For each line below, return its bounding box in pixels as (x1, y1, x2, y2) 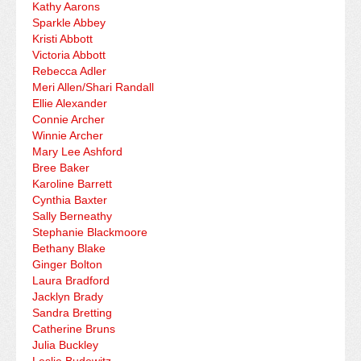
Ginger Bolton (32, 258, 102, 272)
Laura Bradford (32, 274, 110, 288)
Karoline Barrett (32, 177, 112, 191)
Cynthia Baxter (32, 193, 107, 207)
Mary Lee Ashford (32, 145, 122, 159)
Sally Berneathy (32, 210, 112, 223)
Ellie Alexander (32, 97, 107, 110)
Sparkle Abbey (32, 16, 106, 30)
